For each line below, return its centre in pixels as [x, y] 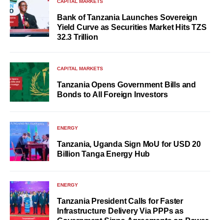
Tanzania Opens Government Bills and [126, 84]
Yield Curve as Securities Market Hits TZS [132, 27]
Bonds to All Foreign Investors [112, 94]
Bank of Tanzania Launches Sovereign [127, 17]
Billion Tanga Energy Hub [104, 154]
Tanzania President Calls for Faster [120, 201]
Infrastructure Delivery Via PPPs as [120, 211]
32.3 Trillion [78, 37]
